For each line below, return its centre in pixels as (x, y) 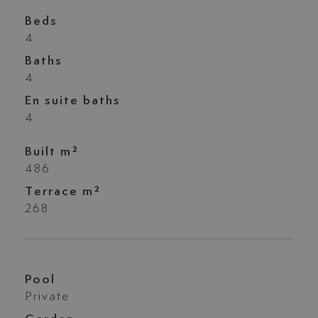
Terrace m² (62, 191)
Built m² (51, 152)
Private (47, 297)
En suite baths (72, 100)
